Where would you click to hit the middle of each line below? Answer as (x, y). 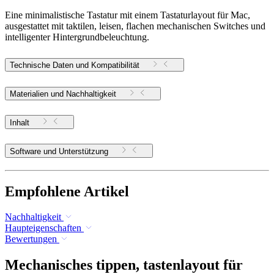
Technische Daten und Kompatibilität (75, 65)
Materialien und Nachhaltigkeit (63, 94)
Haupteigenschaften (43, 228)
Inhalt (20, 122)
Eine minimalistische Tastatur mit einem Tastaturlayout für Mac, (128, 15)
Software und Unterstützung (83, 151)
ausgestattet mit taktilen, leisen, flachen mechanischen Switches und (135, 26)
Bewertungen (31, 239)
